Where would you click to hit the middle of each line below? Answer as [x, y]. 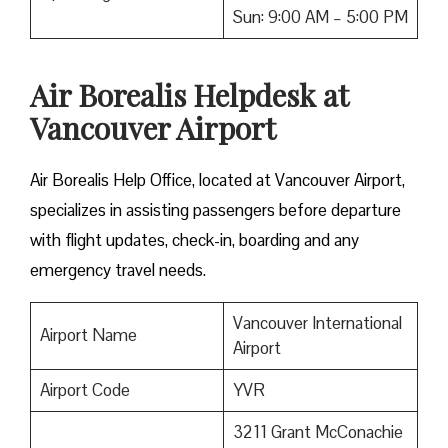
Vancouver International [317, 323]
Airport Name [88, 335]
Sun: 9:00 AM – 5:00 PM [320, 17]
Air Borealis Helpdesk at [189, 95]
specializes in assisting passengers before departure [215, 210]
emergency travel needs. [118, 270]
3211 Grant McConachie [317, 432]
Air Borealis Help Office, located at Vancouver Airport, [217, 180]
